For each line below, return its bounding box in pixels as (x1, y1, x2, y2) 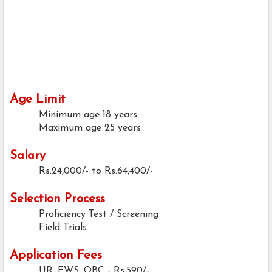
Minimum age (39, 110, 100, 120)
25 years (104, 123, 141, 134)
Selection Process (10, 193, 105, 206)
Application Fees (10, 250, 102, 262)
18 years (103, 110, 137, 120)
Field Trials (39, 223, 87, 233)
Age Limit (10, 93, 66, 106)
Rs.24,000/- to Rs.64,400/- (39, 166, 153, 177)
